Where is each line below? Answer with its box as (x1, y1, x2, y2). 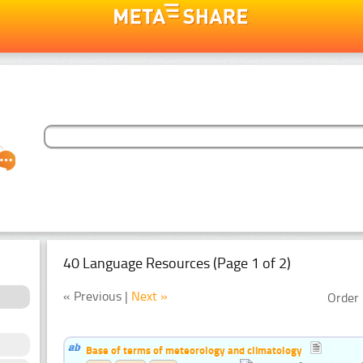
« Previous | (63, 288, 131, 304)
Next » (131, 288, 168, 304)
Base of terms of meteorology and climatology (86, 343, 302, 357)
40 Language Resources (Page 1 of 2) (63, 254, 291, 272)
